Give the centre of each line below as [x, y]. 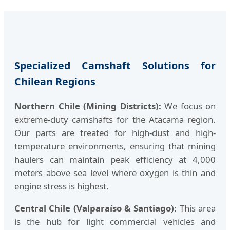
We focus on [188, 106]
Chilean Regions [55, 82]
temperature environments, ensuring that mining [115, 146]
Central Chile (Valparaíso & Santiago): [96, 208]
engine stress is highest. [62, 186]
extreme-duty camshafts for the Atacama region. [115, 120]
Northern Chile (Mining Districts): [88, 106]
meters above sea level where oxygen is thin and [115, 173]
